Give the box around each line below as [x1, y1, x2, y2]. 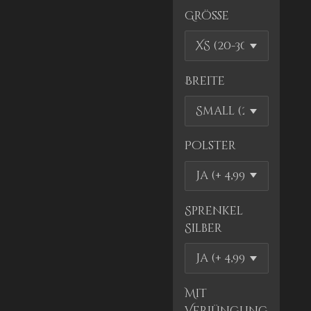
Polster [184, 138, 236, 154]
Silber [184, 220, 222, 236]
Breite [184, 73, 225, 89]
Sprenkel [184, 203, 243, 219]
